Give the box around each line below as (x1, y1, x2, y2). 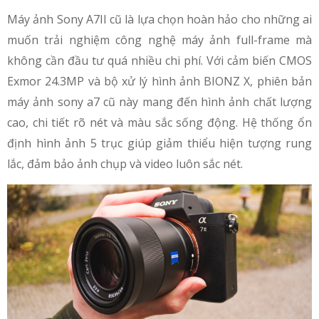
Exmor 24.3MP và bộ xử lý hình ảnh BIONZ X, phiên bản (7, 73, 312, 89)
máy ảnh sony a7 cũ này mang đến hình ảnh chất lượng (7, 93, 312, 110)
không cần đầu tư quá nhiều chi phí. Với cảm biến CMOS (7, 52, 312, 68)
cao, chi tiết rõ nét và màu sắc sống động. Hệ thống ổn (7, 114, 312, 130)
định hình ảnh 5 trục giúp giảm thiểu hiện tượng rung (7, 135, 312, 151)
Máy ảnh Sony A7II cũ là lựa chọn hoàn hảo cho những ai (7, 11, 312, 27)
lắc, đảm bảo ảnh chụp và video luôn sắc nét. (7, 155, 246, 172)
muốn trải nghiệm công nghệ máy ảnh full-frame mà (7, 31, 312, 48)
